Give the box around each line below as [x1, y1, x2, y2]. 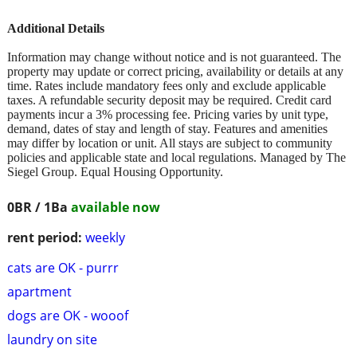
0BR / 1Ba [7, 198, 71, 216]
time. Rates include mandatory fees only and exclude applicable [7, 78, 326, 92]
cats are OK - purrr [7, 258, 119, 277]
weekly [85, 228, 125, 246]
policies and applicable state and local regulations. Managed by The [7, 150, 346, 164]
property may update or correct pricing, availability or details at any [7, 64, 343, 78]
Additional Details [7, 21, 104, 35]
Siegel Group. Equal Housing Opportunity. [7, 164, 223, 178]
